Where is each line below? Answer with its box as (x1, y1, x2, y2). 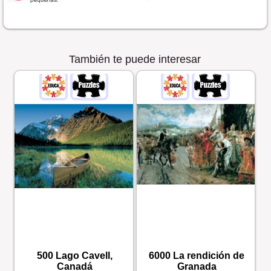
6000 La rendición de (149, 250, 245, 261)
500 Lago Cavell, (37, 250, 113, 261)
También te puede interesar (68, 53, 201, 66)
